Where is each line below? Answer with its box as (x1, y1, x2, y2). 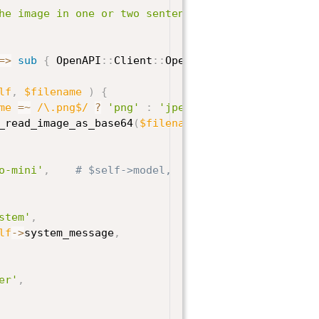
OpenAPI (49, 53, 101, 67)
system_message (23, 226, 114, 239)
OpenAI (164, 53, 204, 67)
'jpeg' (158, 100, 197, 114)
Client (113, 53, 152, 67)
